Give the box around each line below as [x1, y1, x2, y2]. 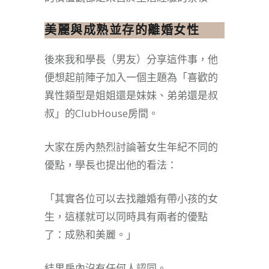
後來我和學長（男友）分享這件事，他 [44, 52, 218, 66]
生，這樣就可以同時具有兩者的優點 [44, 209, 208, 223]
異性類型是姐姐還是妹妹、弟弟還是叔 [44, 88, 218, 102]
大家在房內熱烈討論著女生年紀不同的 [44, 139, 218, 154]
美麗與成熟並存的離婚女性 [44, 22, 199, 37]
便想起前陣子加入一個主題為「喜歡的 [44, 70, 218, 84]
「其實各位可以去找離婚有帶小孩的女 [44, 191, 218, 205]
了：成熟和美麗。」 [44, 227, 136, 241]
